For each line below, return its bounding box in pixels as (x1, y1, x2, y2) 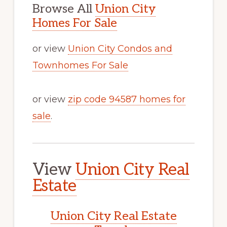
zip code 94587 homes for (67, 94, 185, 105)
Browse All (32, 2, 95, 17)
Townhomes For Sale (32, 60, 128, 71)
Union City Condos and (67, 43, 172, 55)
